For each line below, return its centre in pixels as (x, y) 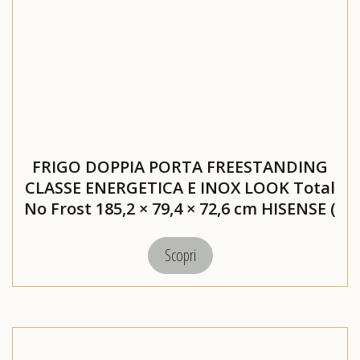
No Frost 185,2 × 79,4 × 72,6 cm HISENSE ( (180, 209)
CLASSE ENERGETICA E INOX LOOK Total (180, 188)
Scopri (180, 256)
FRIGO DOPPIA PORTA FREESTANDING (180, 167)
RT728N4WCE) (180, 230)
